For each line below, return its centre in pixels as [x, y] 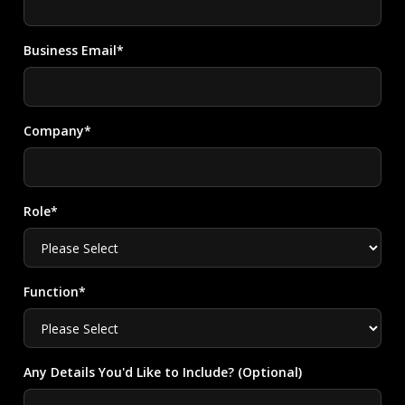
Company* [57, 131]
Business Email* [74, 50]
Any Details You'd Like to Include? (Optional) [163, 372]
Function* [55, 292]
